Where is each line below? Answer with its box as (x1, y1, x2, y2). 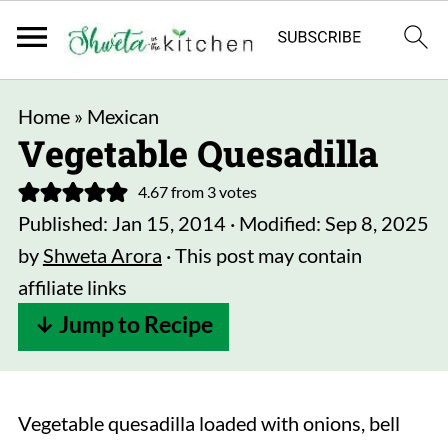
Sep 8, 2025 (324, 211, 429, 235)
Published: (17, 211, 112, 235)
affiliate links (17, 275, 127, 299)
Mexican (86, 104, 159, 128)
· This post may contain (161, 243, 362, 267)
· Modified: (225, 211, 325, 235)
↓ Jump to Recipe (33, 311, 213, 338)
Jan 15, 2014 (111, 211, 226, 235)
